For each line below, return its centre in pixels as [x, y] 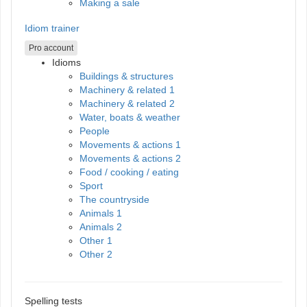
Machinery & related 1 [127, 90]
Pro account [51, 48]
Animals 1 [101, 213]
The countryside [114, 200]
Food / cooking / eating [129, 172]
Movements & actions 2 [130, 159]
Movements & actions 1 [130, 145]
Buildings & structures [126, 76]
